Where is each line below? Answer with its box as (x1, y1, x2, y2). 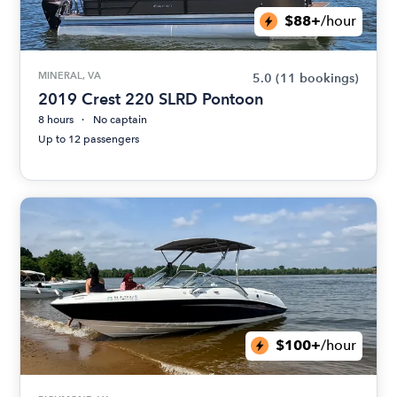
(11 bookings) (275, 70, 359, 86)
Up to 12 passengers (38, 132, 140, 145)
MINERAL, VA (38, 68, 102, 82)
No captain (93, 113, 148, 126)
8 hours (38, 113, 74, 126)
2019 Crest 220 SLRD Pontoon (38, 89, 264, 108)
